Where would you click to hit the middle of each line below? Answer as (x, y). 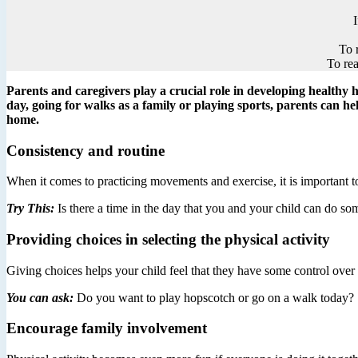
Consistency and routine (86, 150)
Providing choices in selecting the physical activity (168, 240)
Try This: (30, 209)
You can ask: (40, 297)
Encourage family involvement (107, 328)
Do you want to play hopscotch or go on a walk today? (214, 297)
